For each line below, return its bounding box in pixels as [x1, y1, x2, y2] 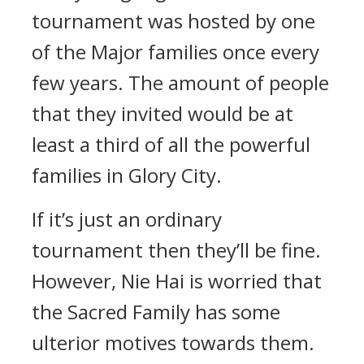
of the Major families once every [32, 38, 319, 65]
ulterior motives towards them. [32, 329, 314, 356]
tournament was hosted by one [32, 7, 315, 34]
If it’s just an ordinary [32, 206, 222, 232]
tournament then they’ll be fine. [32, 236, 321, 263]
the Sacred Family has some [32, 298, 280, 325]
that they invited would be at [32, 100, 293, 127]
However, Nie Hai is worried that [32, 267, 322, 294]
